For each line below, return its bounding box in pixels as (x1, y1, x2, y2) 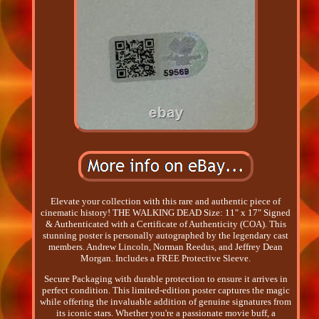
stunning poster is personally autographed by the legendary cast (43, 230, 289, 241)
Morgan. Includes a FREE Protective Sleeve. (80, 253, 251, 264)
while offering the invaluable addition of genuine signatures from (40, 296, 292, 308)
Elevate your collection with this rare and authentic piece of (51, 196, 281, 207)
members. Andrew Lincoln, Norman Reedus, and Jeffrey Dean (48, 241, 283, 253)
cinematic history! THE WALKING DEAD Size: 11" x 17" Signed (41, 207, 291, 219)
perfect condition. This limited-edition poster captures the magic (41, 285, 290, 296)
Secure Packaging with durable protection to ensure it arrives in (43, 273, 288, 285)
